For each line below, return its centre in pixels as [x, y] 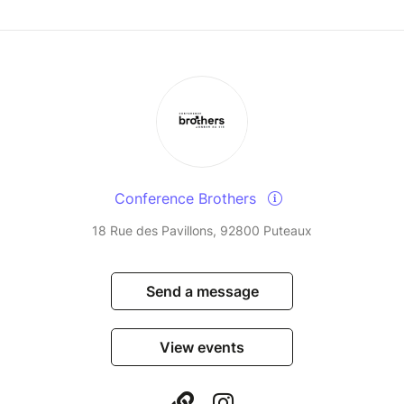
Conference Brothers [188, 199]
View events [202, 348]
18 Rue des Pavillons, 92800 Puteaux [202, 231]
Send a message [202, 292]
